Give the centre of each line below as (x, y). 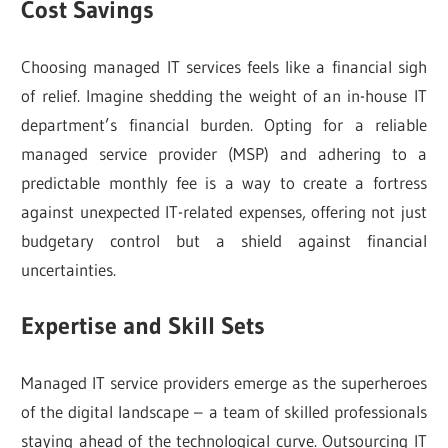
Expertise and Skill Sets (143, 326)
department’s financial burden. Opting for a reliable (224, 124)
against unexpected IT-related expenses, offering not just (224, 211)
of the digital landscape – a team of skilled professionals (224, 411)
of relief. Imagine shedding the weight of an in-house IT (224, 95)
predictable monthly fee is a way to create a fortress (224, 182)
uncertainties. (69, 269)
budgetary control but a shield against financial (224, 240)
